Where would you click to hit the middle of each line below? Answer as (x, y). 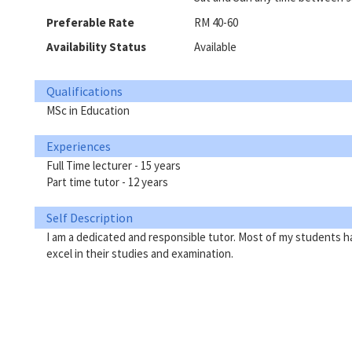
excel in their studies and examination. (140, 253)
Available (215, 47)
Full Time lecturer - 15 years (114, 165)
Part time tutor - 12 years (107, 181)
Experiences (79, 146)
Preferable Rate (90, 22)
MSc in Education (88, 110)
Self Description (90, 217)
